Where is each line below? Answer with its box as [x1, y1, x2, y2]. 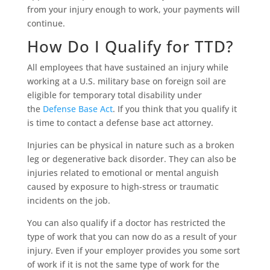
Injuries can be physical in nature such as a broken [27, 139, 234, 151]
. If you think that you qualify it [112, 103, 237, 115]
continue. [27, 17, 65, 30]
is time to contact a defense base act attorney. [27, 117, 213, 129]
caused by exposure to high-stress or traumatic [27, 181, 219, 193]
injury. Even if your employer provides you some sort [27, 245, 240, 257]
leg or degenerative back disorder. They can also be [27, 153, 236, 165]
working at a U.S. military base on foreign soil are [27, 75, 226, 87]
